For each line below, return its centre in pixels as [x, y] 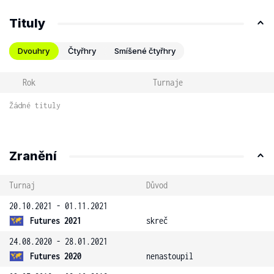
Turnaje [168, 82]
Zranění [33, 156]
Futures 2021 [56, 220]
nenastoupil [170, 256]
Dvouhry [34, 51]
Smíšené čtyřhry [145, 51]
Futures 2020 [56, 256]
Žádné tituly [35, 106]
